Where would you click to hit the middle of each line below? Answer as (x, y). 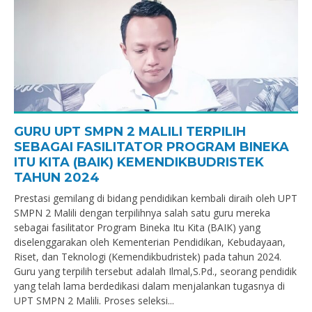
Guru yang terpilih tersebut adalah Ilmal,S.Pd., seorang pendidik (155, 271)
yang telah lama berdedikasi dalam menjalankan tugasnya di (149, 286)
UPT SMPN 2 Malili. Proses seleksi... (94, 301)
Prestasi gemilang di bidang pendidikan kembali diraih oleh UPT (156, 198)
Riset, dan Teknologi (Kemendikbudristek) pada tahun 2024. (148, 257)
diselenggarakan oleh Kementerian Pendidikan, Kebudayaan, (150, 242)
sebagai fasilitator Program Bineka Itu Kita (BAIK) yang (137, 227)
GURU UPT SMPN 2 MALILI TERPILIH (130, 132)
